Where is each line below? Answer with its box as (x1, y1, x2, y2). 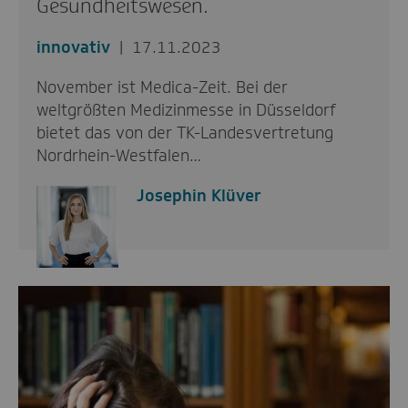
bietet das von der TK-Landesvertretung (36, 121, 333, 144)
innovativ (36, 36, 110, 58)
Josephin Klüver (137, 184, 261, 207)
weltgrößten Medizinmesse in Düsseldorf (36, 98, 336, 121)
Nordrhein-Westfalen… (36, 144, 201, 167)
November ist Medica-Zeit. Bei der (36, 76, 288, 98)
